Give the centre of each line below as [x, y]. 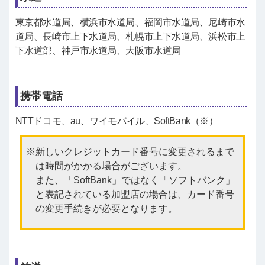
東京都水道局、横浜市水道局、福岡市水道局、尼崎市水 [130, 22]
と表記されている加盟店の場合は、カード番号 [135, 194]
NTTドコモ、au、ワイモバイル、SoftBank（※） [117, 121]
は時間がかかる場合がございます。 [111, 166]
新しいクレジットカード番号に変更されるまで [135, 151]
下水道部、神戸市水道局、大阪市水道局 [98, 50]
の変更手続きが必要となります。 [106, 208]
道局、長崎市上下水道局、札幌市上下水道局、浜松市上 [130, 36]
